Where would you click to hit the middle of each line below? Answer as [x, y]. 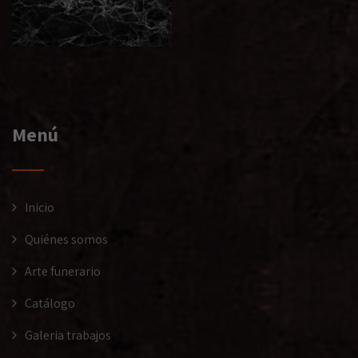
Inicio [40, 207]
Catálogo [50, 303]
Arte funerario [63, 271]
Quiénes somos [66, 239]
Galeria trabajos [68, 335]
